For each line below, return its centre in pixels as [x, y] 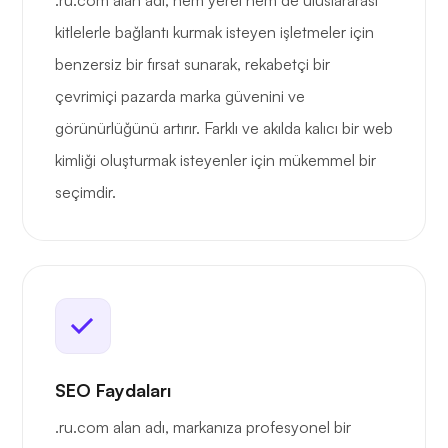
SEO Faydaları [113, 390]
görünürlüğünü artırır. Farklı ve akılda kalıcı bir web [224, 128]
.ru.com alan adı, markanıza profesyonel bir [203, 427]
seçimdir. [85, 192]
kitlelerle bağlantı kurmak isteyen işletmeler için [214, 32]
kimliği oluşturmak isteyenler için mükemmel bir [215, 160]
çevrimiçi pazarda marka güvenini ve [180, 96]
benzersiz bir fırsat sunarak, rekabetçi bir [192, 64]
